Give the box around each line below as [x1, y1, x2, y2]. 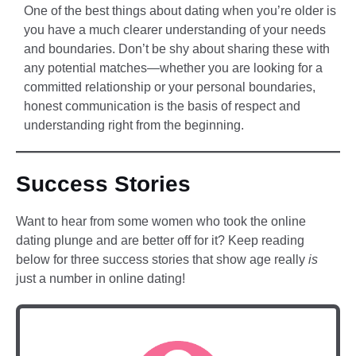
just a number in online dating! [16, 271, 185, 285]
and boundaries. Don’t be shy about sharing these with [24, 42, 330, 56]
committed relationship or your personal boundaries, [24, 80, 315, 95]
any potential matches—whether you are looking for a [24, 61, 323, 75]
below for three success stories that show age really [16, 252, 308, 266]
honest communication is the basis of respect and [24, 99, 300, 114]
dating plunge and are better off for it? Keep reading [16, 233, 304, 247]
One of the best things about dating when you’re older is [24, 4, 336, 18]
